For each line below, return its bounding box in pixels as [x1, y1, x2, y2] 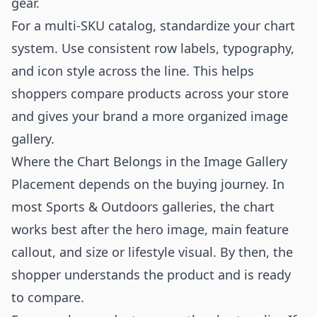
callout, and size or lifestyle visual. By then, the [11, 243, 293, 260]
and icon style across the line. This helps [11, 62, 254, 79]
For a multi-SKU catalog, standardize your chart [11, 17, 295, 34]
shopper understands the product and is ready [11, 266, 291, 283]
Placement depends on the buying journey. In [11, 175, 284, 192]
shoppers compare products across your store [11, 85, 289, 102]
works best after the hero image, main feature [11, 221, 289, 238]
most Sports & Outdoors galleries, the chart [11, 198, 275, 215]
